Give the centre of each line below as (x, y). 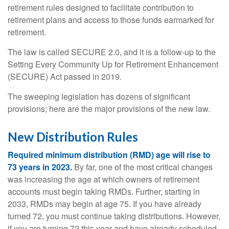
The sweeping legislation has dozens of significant (99, 96)
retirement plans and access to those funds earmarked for (111, 19)
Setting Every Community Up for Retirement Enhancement (113, 64)
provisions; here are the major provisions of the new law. (109, 108)
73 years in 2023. (40, 167)
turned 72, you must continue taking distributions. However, (114, 216)
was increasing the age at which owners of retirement (104, 179)
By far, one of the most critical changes (142, 167)
